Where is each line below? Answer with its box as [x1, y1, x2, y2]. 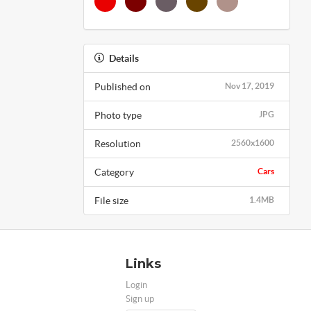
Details [108, 52, 139, 64]
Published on [94, 81, 151, 92]
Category [94, 166, 134, 178]
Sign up [126, 293, 154, 304]
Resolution [94, 137, 141, 149]
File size [94, 194, 128, 206]
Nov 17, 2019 [225, 81, 274, 90]
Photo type [94, 109, 142, 121]
